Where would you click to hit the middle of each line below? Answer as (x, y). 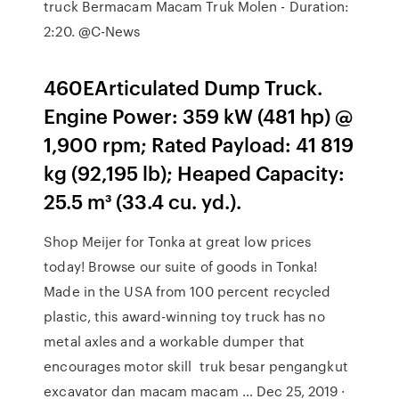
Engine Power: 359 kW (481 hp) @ (199, 115)
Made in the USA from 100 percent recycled (187, 291)
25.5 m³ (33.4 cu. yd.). (143, 201)
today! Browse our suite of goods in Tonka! (181, 266)
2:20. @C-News (92, 31)
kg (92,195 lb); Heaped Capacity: (195, 172)
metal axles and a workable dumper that (175, 341)
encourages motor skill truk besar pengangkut (196, 366)
